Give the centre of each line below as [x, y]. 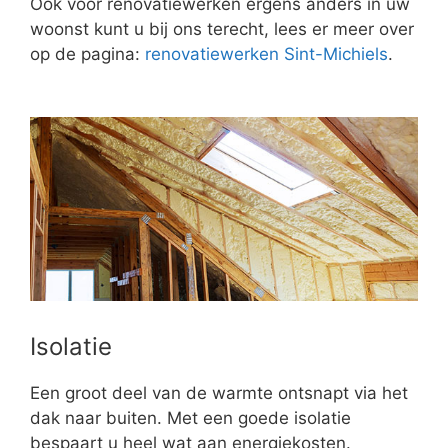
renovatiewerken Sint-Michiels [266, 53]
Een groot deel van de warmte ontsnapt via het [219, 393]
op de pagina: [87, 53]
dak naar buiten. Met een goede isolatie [190, 418]
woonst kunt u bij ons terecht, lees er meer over [222, 28]
